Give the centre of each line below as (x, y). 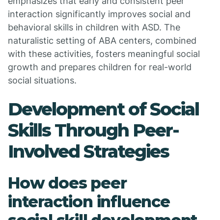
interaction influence (89, 202)
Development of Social (103, 109)
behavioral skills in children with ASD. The (94, 27)
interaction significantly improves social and (99, 14)
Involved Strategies (88, 151)
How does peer (67, 183)
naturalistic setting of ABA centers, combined (102, 41)
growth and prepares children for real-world (100, 67)
